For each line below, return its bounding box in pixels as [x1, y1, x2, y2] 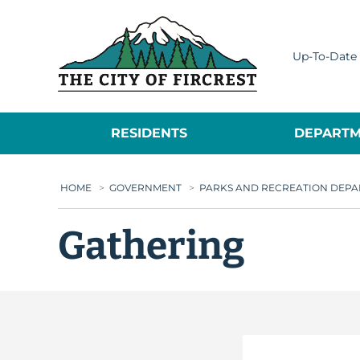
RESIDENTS [111, 125, 188, 141]
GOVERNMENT [109, 182, 182, 194]
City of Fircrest [259, 17, 352, 32]
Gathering [58, 223, 245, 269]
